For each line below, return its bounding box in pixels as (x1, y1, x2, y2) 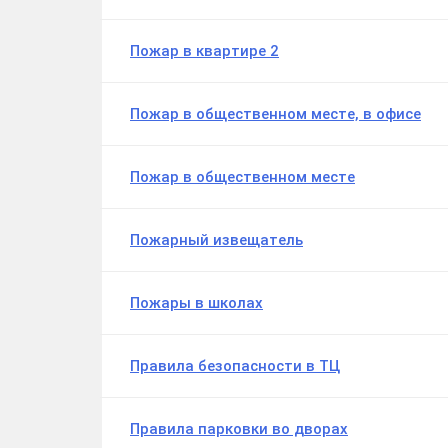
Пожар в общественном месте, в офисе (130, 105, 421, 124)
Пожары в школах (130, 294, 263, 313)
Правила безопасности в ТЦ (130, 357, 340, 376)
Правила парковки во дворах (130, 420, 348, 439)
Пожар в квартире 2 (130, 42, 279, 61)
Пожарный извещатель (130, 231, 303, 250)
